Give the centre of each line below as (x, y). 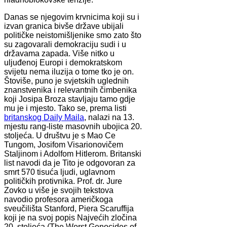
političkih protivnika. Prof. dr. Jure (63, 181)
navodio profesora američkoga (59, 199)
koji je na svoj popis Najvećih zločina (70, 217)
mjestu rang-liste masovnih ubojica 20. (73, 126)
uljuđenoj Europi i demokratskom (63, 62)
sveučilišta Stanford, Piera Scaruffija (69, 208)
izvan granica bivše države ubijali (64, 26)
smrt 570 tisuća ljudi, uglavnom (60, 172)
